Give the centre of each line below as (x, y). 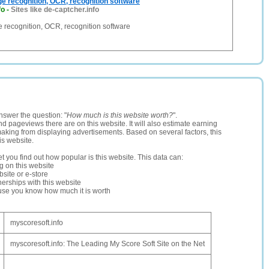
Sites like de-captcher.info (55, 10)
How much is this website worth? (120, 115)
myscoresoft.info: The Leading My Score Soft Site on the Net (107, 244)
